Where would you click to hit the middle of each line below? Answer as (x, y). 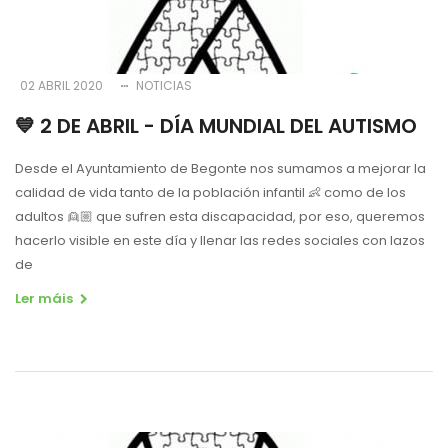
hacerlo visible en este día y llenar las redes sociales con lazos (220, 240)
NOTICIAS (164, 85)
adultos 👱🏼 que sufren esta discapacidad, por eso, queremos (220, 216)
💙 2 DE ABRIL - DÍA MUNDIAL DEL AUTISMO (216, 125)
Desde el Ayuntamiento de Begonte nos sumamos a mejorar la (220, 168)
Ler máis (44, 298)
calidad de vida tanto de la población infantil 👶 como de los (210, 192)
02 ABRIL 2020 (61, 85)
